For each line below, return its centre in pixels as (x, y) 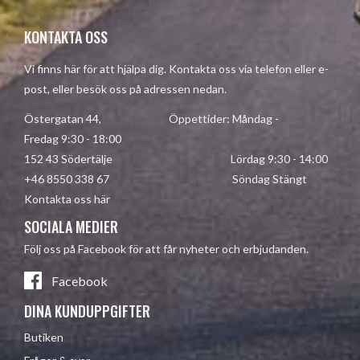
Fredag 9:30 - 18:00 (73, 138)
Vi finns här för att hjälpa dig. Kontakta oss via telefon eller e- (176, 68)
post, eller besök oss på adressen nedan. (125, 88)
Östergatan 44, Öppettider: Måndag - (151, 118)
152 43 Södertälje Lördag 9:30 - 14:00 (176, 158)
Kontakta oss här (67, 198)
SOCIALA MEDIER (71, 226)
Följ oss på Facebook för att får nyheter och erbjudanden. (166, 248)
